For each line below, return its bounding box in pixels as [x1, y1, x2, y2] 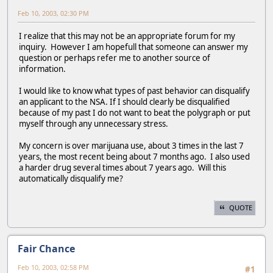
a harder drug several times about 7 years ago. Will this [19, 162, 226, 174]
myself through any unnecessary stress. [19, 118, 168, 130]
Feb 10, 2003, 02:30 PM [18, 8, 89, 18]
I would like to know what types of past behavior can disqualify [19, 85, 250, 97]
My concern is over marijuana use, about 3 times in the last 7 [19, 140, 244, 152]
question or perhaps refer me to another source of [19, 52, 210, 64]
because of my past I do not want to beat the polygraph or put [19, 107, 250, 119]
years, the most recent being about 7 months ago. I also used [19, 151, 250, 163]
